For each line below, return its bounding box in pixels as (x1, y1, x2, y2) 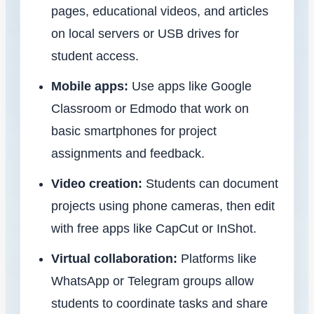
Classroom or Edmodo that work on (51, 101, 249, 116)
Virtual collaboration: (51, 252, 177, 266)
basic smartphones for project (51, 123, 217, 138)
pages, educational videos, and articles (51, 4, 268, 18)
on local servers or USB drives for (51, 26, 239, 41)
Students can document (142, 176, 278, 191)
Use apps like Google (128, 78, 252, 93)
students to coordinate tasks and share (51, 296, 268, 311)
